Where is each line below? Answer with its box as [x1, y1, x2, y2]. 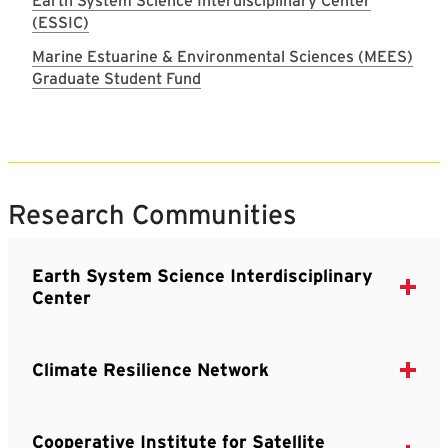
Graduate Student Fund [32, 68, 201, 88]
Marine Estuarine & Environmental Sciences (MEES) [32, 46, 413, 66]
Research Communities [8, 197, 297, 231]
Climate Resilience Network [32, 358, 269, 380]
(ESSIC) [32, 12, 89, 32]
